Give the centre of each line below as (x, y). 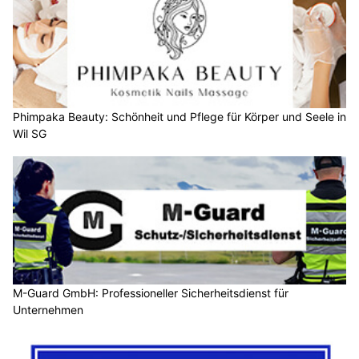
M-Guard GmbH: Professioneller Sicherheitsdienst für (151, 292)
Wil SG (30, 134)
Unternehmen (48, 309)
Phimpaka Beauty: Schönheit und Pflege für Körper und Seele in (179, 117)
